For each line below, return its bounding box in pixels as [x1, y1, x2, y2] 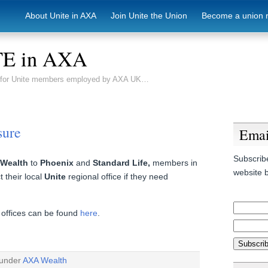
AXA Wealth [23, 255, 67, 265]
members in [150, 158, 197, 168]
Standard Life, [93, 158, 150, 168]
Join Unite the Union [111, 11, 187, 20]
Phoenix [40, 158, 74, 168]
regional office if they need [66, 172, 168, 182]
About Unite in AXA [25, 11, 96, 20]
